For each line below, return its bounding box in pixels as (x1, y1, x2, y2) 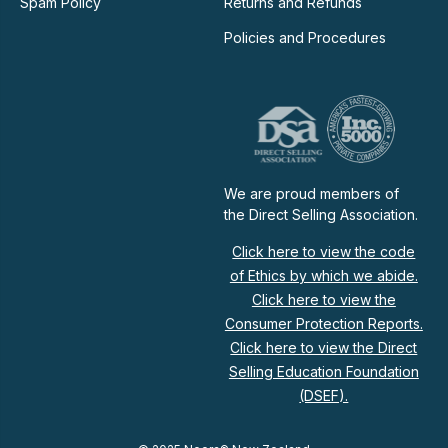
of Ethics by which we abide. (229, 267, 418, 284)
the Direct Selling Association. (223, 206, 418, 223)
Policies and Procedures (223, 29, 386, 46)
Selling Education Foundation (228, 363, 419, 380)
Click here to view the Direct (230, 339, 418, 356)
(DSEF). (299, 387, 349, 404)
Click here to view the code (232, 243, 416, 260)
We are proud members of (223, 185, 399, 202)
